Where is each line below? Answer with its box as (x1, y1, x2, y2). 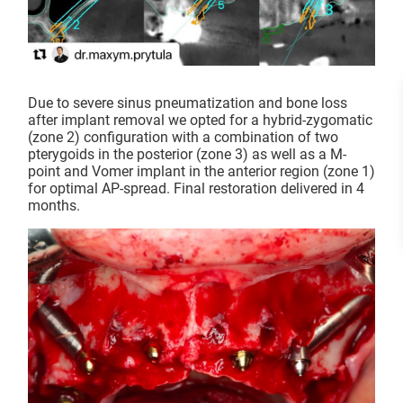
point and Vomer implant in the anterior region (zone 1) (28, 163, 375, 181)
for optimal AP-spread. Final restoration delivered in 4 (28, 180, 364, 198)
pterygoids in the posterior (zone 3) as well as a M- (28, 146, 346, 164)
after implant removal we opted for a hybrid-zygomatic (28, 112, 372, 130)
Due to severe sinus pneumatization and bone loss (28, 94, 347, 112)
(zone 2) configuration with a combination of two (28, 129, 338, 147)
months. (28, 197, 80, 215)
